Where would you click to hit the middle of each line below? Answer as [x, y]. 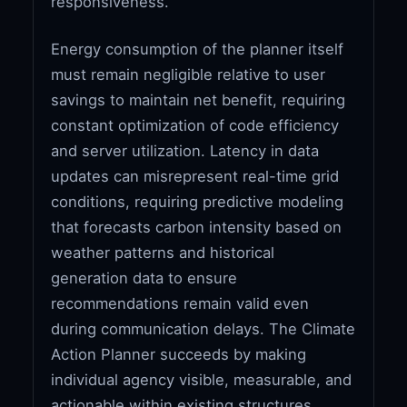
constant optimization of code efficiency [195, 125]
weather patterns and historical [163, 252]
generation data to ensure [144, 278]
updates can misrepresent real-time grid [195, 176]
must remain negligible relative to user [189, 74]
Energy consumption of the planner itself [198, 49]
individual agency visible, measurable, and [202, 379]
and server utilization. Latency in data [185, 150]
